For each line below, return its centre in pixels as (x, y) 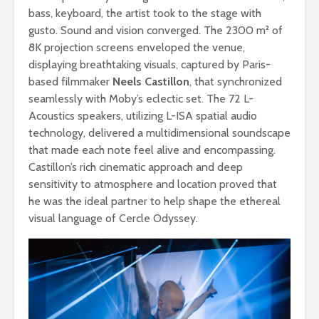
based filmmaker (70, 81)
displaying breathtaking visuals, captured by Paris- (150, 64)
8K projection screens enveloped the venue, (137, 47)
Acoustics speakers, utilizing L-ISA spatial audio (143, 115)
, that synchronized (236, 81)
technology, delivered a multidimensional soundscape (159, 132)
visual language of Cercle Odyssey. (113, 218)
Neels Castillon (151, 81)
